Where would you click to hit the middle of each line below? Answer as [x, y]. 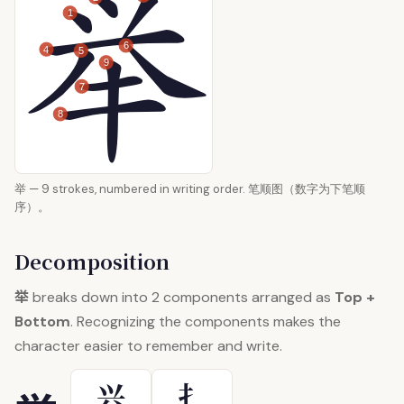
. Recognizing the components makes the [206, 321]
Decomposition [92, 261]
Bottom [42, 321]
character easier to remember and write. [148, 346]
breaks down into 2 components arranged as [182, 297]
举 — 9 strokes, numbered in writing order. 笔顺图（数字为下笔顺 [190, 189]
